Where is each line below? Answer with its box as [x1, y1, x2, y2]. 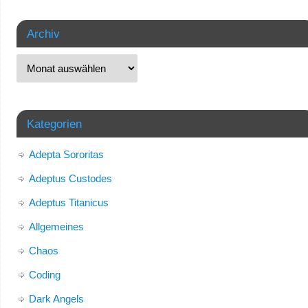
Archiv [26, 27, 60, 40]
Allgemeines [28, 220, 84, 232]
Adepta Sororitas [28, 148, 104, 160]
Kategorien [26, 117, 82, 130]
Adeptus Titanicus [28, 196, 109, 208]
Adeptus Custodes [28, 172, 112, 184]
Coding [28, 268, 60, 280]
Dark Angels [28, 292, 84, 305]
